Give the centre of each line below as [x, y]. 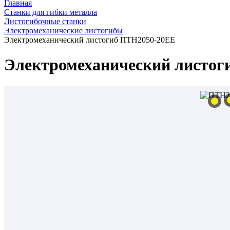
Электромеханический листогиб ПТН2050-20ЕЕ [90, 40]
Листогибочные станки [45, 21]
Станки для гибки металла [51, 12]
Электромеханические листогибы [63, 31]
